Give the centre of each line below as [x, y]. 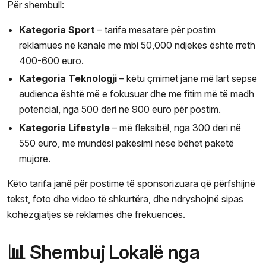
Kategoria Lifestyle [64, 128]
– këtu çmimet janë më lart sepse [187, 79]
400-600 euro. [51, 60]
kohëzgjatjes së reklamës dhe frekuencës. [96, 215]
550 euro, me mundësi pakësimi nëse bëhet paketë [126, 143]
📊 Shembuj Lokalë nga [104, 252]
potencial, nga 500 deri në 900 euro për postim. [120, 110]
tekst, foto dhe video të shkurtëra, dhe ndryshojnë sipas [125, 199]
